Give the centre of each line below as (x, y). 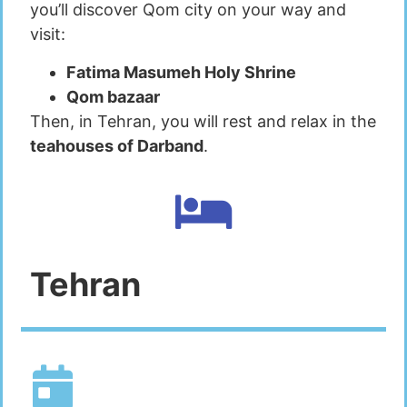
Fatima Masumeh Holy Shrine (181, 72)
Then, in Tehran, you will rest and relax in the (203, 121)
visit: (48, 35)
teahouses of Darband (117, 145)
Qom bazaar (113, 96)
